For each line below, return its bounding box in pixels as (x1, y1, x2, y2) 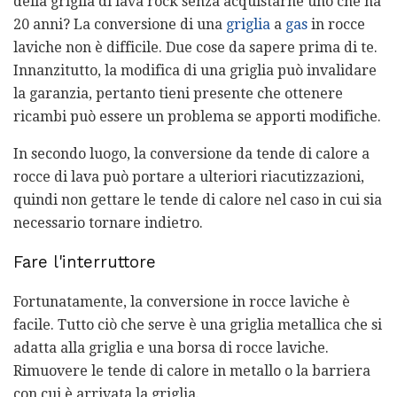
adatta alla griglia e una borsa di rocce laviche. (13, 339, 329, 356)
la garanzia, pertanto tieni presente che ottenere (13, 84, 343, 102)
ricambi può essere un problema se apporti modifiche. (13, 107, 381, 125)
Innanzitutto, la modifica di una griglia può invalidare (13, 61, 377, 79)
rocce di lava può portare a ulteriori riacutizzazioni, (13, 167, 364, 185)
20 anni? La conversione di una (13, 15, 226, 33)
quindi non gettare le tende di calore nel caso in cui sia (13, 191, 382, 208)
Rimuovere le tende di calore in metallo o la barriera (13, 362, 370, 379)
